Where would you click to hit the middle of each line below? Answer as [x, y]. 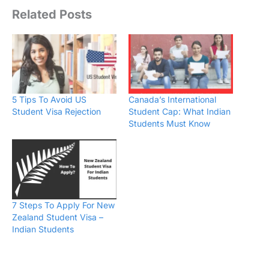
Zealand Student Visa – [58, 217]
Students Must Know [169, 124]
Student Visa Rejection [56, 112]
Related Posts [52, 14]
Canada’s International [172, 100]
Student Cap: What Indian [180, 112]
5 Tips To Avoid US [49, 100]
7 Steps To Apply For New [63, 205]
